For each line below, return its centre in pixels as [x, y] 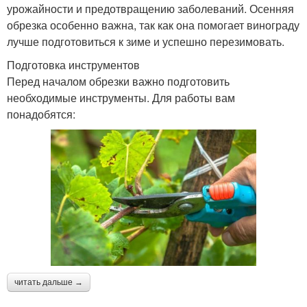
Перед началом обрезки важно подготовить [118, 82]
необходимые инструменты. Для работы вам [121, 98]
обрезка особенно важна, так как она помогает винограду [153, 25]
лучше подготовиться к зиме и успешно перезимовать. [146, 42]
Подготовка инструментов [73, 65]
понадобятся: [41, 114]
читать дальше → [49, 283]
